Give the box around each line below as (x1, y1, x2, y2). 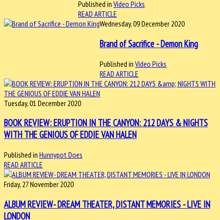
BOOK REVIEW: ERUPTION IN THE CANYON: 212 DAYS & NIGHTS (4, 117, 208, 129)
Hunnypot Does (39, 150, 82, 160)
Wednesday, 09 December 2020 (100, 19, 185, 29)
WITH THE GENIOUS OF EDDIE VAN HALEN (4, 129, 137, 141)
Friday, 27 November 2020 (4, 179, 74, 190)
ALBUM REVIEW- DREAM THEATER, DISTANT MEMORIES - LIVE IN (4, 198, 210, 210)
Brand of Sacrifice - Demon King (100, 37, 198, 50)
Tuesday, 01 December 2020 (4, 98, 81, 108)
